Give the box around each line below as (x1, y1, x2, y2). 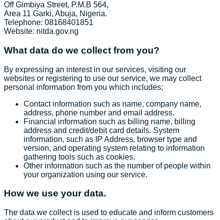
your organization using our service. (24, 170, 147, 179)
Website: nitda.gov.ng (4, 27, 79, 36)
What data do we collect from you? (4, 45, 160, 56)
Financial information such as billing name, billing (24, 117, 195, 126)
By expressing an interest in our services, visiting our (4, 65, 186, 74)
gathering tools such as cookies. (24, 152, 135, 161)
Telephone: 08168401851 (4, 18, 93, 27)
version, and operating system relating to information (24, 143, 205, 152)
